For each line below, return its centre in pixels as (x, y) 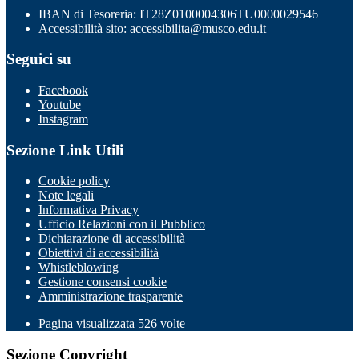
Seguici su (39, 59)
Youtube (60, 105)
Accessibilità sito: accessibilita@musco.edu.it (152, 28)
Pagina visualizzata (88, 324)
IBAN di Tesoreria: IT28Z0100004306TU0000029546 (178, 14)
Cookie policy (74, 181)
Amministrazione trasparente (111, 296)
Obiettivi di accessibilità (99, 253)
